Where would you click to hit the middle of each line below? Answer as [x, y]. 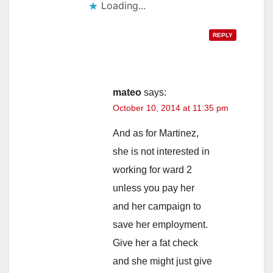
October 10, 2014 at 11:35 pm [171, 108]
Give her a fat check [155, 243]
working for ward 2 [152, 170]
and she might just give [162, 261]
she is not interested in [161, 152]
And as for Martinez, [156, 133]
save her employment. [160, 225]
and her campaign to [157, 207]
